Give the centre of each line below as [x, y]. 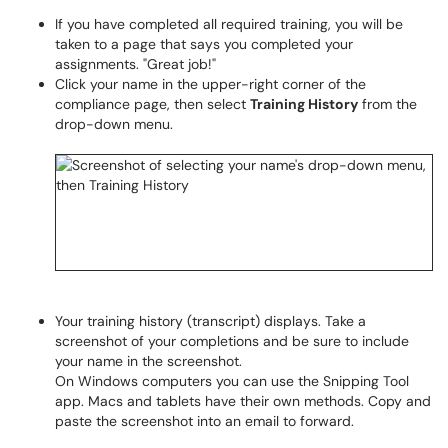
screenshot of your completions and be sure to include [232, 341]
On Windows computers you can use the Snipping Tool [232, 381]
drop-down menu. [114, 124]
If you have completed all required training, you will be [229, 24]
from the [387, 104]
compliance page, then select [152, 104]
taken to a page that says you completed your [204, 44]
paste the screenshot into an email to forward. [206, 421]
